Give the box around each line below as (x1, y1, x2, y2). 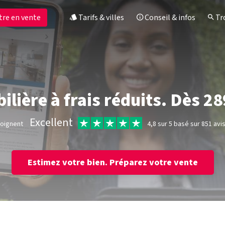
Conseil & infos (143, 12, 195, 23)
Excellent (30, 115, 73, 131)
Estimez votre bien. (27, 156, 109, 169)
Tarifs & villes (77, 12, 124, 23)
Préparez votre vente (109, 156, 198, 169)
